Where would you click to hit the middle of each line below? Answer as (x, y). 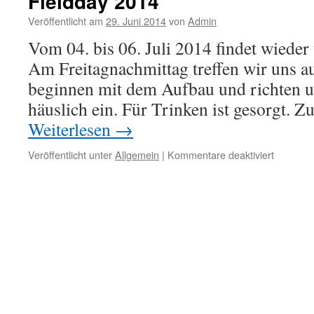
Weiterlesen (71, 129)
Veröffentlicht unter (70, 155)
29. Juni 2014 (136, 21)
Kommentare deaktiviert (221, 155)
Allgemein (137, 155)
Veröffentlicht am (66, 21)
